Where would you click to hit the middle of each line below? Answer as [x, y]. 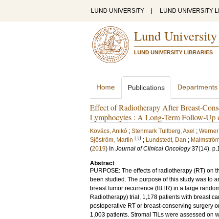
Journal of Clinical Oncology [153, 149]
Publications [146, 88]
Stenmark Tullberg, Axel [163, 131]
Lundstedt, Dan [166, 140]
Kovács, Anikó [109, 131]
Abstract [102, 163]
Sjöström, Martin [111, 140]
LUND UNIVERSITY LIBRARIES [173, 52]
